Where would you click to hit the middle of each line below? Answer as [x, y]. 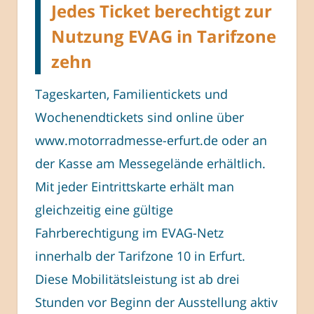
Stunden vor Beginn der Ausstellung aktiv [156, 302]
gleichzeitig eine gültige [104, 209]
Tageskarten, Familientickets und [131, 94]
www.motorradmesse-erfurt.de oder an [151, 140]
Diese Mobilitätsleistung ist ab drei [137, 279]
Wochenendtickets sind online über [139, 117]
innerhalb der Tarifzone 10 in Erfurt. [140, 255]
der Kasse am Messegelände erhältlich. [150, 163]
